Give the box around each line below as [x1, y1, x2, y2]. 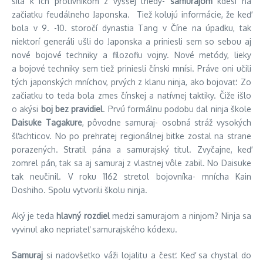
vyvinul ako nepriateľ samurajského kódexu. [12, 224, 177, 234]
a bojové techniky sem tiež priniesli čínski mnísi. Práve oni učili [12, 63, 251, 73]
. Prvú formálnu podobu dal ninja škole [103, 103, 252, 114]
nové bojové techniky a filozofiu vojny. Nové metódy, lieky [12, 49, 251, 60]
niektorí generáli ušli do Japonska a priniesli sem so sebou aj [12, 36, 251, 46]
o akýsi [12, 103, 41, 114]
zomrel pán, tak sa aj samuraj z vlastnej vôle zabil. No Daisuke [12, 157, 251, 168]
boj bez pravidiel [41, 103, 103, 114]
